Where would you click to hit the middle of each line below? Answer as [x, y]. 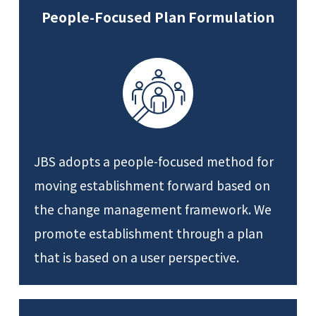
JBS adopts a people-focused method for [154, 162]
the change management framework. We [153, 209]
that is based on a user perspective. [137, 257]
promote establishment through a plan [149, 233]
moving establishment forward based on [152, 186]
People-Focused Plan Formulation [158, 16]
